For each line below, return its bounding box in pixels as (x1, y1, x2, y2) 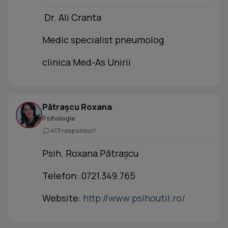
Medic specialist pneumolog (42, 34, 164, 46)
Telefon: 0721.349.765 (42, 169, 135, 182)
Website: (42, 192, 83, 204)
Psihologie (42, 113, 75, 123)
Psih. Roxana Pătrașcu (42, 147, 138, 159)
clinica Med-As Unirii (42, 56, 131, 68)
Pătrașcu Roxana (42, 101, 112, 112)
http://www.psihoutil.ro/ (83, 192, 185, 204)
